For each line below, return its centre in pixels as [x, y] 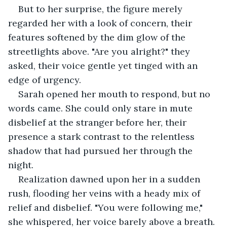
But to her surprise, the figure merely [102, 9]
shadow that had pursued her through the [102, 150]
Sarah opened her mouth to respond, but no [116, 94]
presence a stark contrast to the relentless [103, 136]
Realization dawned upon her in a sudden [110, 179]
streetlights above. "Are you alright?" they [100, 51]
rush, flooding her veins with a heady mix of [105, 193]
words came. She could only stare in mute [102, 108]
